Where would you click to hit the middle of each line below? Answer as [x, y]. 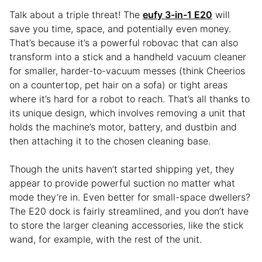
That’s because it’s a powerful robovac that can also [124, 42]
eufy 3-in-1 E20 [177, 14]
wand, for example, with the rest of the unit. [106, 239]
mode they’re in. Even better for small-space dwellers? [130, 197]
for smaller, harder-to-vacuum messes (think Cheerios [127, 70]
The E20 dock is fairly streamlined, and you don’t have [129, 211]
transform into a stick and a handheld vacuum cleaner [128, 56]
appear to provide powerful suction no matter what [122, 183]
